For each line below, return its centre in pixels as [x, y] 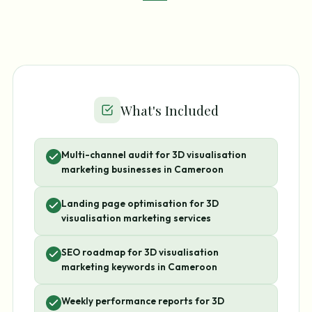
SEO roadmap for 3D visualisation [140, 252]
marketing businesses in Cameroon [142, 170]
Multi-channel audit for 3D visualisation [154, 155]
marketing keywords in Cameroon [139, 267]
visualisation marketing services [136, 218]
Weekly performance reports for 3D [143, 301]
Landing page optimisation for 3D [140, 204]
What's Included [169, 110]
